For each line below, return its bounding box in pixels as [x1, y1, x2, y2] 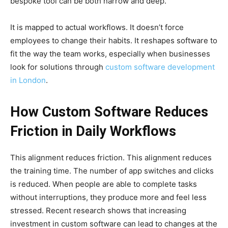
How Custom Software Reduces [10, 104, 208, 121]
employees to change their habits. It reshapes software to [10, 36, 217, 46]
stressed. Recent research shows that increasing [10, 206, 186, 216]
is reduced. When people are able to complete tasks [10, 179, 197, 189]
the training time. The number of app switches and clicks [10, 166, 214, 176]
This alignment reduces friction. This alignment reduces [10, 153, 212, 163]
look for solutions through [10, 62, 105, 72]
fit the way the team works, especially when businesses [10, 49, 210, 59]
